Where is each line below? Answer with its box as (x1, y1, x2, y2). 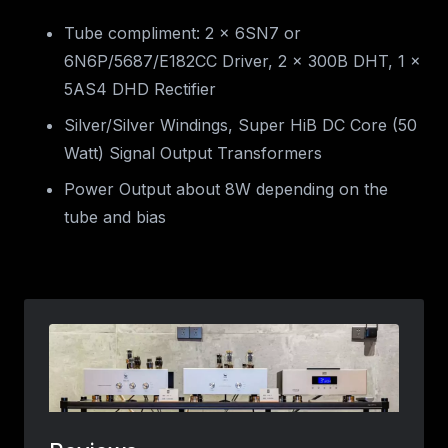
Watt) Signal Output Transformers (64, 143, 322, 164)
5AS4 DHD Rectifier (64, 79, 216, 100)
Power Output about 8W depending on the (64, 179, 388, 200)
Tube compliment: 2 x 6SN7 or (64, 23, 301, 44)
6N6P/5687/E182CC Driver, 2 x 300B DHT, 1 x (64, 51, 421, 72)
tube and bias (64, 207, 166, 228)
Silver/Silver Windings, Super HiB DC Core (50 (64, 115, 417, 136)
